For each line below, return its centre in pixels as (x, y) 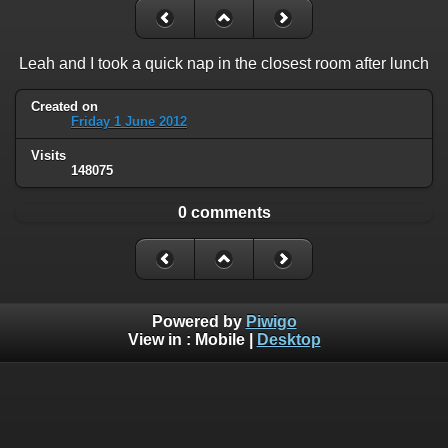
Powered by (198, 322)
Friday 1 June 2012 (129, 121)
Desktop (288, 340)
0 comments (224, 212)
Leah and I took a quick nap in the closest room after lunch (224, 63)
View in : (161, 340)
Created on (64, 106)
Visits (48, 155)
